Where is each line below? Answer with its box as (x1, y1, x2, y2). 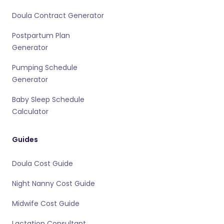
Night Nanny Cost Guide (12, 178, 95, 188)
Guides (12, 134, 38, 144)
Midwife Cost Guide (12, 198, 79, 208)
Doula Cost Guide (12, 158, 73, 168)
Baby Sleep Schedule (12, 94, 84, 104)
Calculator (12, 106, 48, 116)
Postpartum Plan (12, 30, 70, 40)
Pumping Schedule (12, 62, 77, 72)
